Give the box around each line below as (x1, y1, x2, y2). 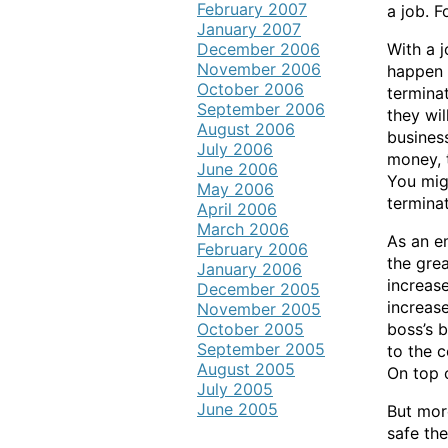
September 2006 (197, 99, 325, 119)
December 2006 (197, 39, 320, 59)
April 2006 (197, 199, 277, 219)
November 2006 (197, 59, 321, 79)
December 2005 (197, 279, 320, 299)
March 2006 (197, 219, 289, 239)
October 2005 (197, 319, 304, 339)
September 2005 (197, 339, 325, 359)
